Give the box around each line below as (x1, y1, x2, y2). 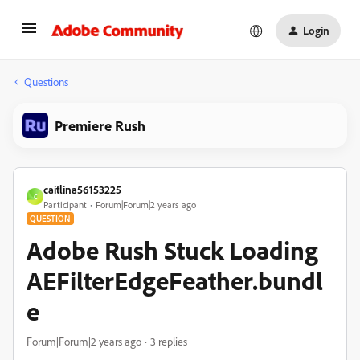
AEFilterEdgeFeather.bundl (27, 264, 323, 297)
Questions (24, 75, 68, 88)
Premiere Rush (55, 117, 145, 134)
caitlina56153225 (43, 182, 121, 196)
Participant (43, 198, 87, 211)
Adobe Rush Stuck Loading (27, 234, 318, 266)
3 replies (150, 334, 187, 348)
